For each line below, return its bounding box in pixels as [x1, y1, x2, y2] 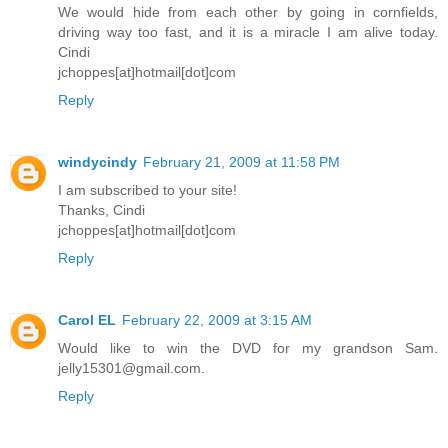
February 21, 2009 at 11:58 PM [143, 153, 340, 170]
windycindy [58, 153, 137, 170]
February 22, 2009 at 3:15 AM [122, 311, 312, 328]
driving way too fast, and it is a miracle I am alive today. [58, 23, 438, 40]
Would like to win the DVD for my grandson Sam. [58, 339, 438, 356]
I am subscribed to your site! [58, 181, 237, 198]
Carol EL [58, 311, 116, 328]
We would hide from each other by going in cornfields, [58, 3, 438, 20]
